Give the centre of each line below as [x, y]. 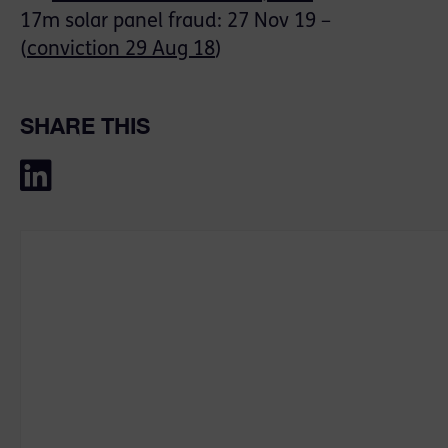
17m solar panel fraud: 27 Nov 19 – [175, 22]
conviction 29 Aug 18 [121, 50]
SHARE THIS [85, 126]
